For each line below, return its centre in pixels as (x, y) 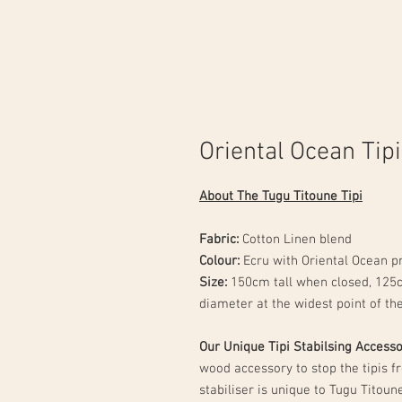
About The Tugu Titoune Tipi (281, 197)
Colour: (219, 261)
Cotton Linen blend (295, 240)
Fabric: (219, 240)
